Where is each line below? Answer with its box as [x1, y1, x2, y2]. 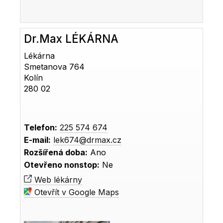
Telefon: [24, 122, 58, 133]
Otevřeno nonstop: [24, 160, 100, 170]
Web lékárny [32, 175, 83, 185]
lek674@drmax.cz [53, 135, 122, 145]
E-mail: [24, 135, 51, 145]
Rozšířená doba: [24, 147, 88, 158]
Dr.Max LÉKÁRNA [24, 32, 119, 46]
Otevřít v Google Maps [32, 187, 119, 198]
